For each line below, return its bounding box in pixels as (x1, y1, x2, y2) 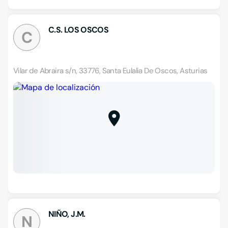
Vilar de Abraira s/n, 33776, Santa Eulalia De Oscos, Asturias (13, 66, 208, 76)
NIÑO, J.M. (48, 209, 85, 219)
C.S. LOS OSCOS (48, 24, 109, 35)
